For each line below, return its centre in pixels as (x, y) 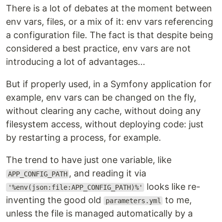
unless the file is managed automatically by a (99, 213)
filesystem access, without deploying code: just (105, 124)
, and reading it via (108, 173)
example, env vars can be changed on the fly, (101, 97)
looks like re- (172, 187)
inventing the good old (55, 200)
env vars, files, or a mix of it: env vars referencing (110, 22)
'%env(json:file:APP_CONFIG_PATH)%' (75, 187)
